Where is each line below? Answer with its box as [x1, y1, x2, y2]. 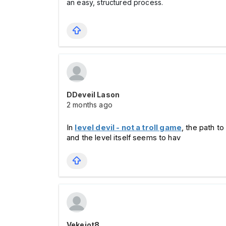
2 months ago [67, 100, 112, 109]
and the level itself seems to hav [67, 133, 181, 142]
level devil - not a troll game [75, 123, 182, 132]
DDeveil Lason [67, 90, 120, 99]
